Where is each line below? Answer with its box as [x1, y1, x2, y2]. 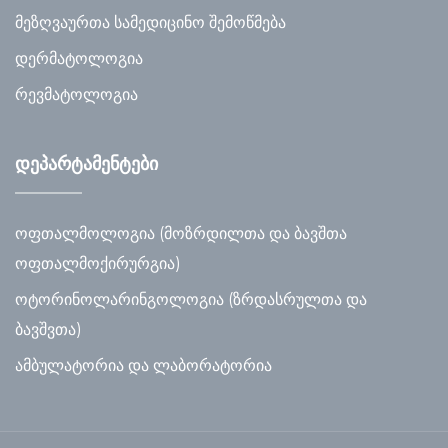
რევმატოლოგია [15, 84, 138, 104]
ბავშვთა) [15, 319, 82, 339]
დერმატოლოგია [15, 48, 143, 68]
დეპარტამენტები [15, 151, 158, 174]
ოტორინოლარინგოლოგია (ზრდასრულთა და [15, 289, 367, 309]
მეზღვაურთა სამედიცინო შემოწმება [15, 12, 286, 32]
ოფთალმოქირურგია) [15, 253, 181, 273]
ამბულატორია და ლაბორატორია [15, 355, 272, 375]
